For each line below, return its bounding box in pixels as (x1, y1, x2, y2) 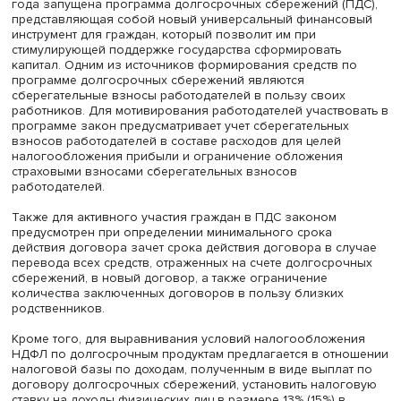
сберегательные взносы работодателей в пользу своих (13, 160, 397, 178)
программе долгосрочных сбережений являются (13, 142, 350, 161)
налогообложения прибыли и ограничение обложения (13, 230, 395, 248)
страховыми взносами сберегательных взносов (13, 247, 342, 266)
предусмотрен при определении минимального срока (13, 318, 382, 336)
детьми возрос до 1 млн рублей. (13, 2, 232, 21)
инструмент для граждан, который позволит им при (13, 90, 363, 108)
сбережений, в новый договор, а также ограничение (13, 370, 377, 388)
